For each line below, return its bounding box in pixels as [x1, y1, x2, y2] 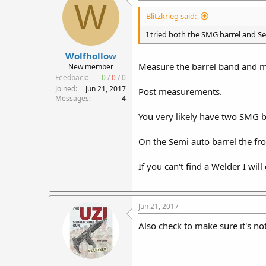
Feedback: [55, 72, 88, 83]
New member [68, 62, 113, 72]
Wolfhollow [65, 50, 116, 62]
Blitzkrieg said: [146, 10, 197, 21]
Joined [55, 84, 75, 94]
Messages [55, 93, 89, 103]
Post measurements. [138, 85, 222, 97]
